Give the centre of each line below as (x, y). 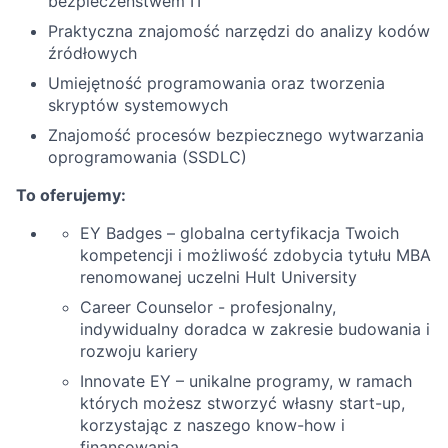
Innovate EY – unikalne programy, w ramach (246, 381)
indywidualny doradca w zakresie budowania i (255, 329)
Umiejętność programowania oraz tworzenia (216, 83)
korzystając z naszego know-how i (212, 425)
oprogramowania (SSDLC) (147, 157)
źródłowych (92, 53)
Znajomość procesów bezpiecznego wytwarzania (236, 135)
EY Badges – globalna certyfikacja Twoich (239, 233)
